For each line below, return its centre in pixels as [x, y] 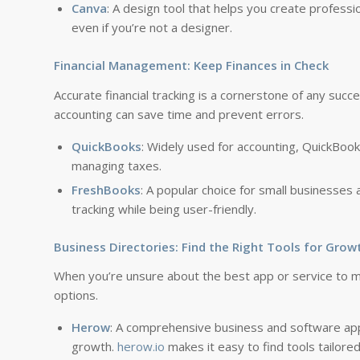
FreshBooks [106, 189]
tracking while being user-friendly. [164, 209]
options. [76, 295]
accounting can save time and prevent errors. [179, 114]
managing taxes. [117, 165]
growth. [94, 346]
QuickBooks [106, 146]
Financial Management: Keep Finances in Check [191, 65]
